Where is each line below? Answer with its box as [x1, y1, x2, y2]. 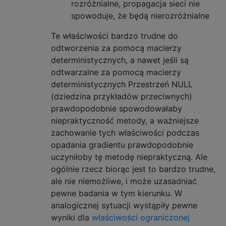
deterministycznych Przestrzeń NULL [51, 79, 193, 89]
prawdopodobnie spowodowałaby [51, 103, 182, 114]
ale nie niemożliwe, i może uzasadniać [51, 176, 197, 186]
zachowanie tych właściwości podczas [51, 128, 199, 138]
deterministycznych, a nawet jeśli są [51, 55, 189, 65]
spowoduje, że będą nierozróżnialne [71, 11, 209, 21]
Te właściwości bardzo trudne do [51, 31, 178, 41]
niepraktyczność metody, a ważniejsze [51, 116, 199, 126]
